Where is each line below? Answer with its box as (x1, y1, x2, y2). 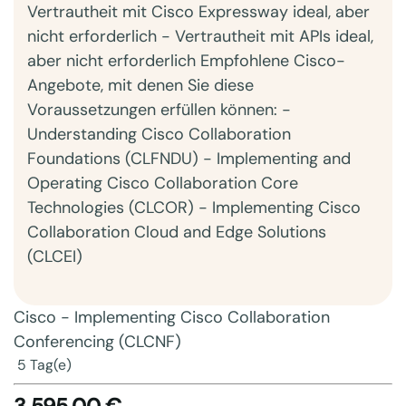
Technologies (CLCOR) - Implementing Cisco (27, 197, 361, 218)
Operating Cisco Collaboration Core (27, 172, 298, 194)
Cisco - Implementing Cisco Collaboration (14, 306, 330, 328)
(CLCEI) (27, 246, 82, 267)
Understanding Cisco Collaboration (27, 123, 291, 145)
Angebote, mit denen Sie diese (27, 74, 254, 96)
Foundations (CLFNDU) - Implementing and (27, 148, 351, 169)
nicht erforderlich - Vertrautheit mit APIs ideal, (27, 25, 373, 47)
